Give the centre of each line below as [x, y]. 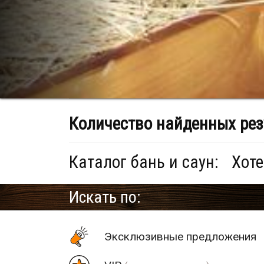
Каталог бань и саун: [146, 162]
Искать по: [105, 197]
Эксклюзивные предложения [180, 236]
